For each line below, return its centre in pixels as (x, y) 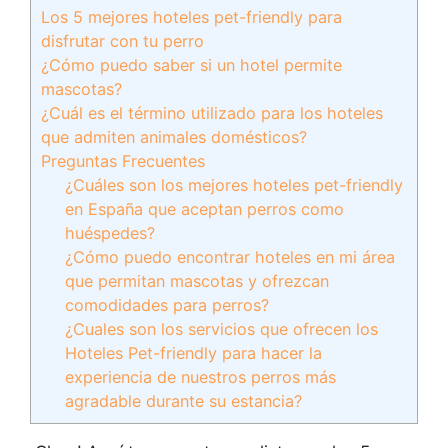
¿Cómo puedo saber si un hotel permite (191, 65)
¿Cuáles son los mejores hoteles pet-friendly (234, 185)
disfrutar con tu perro (122, 41)
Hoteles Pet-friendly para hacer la (194, 353)
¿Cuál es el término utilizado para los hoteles (212, 113)
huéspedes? (110, 233)
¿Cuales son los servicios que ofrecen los (222, 329)
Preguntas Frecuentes (123, 161)
